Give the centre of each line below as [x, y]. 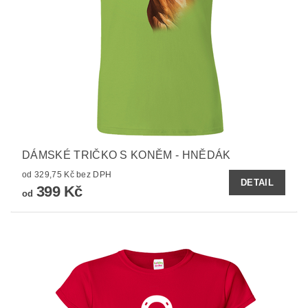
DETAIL [257, 182]
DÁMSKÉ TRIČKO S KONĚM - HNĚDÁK [126, 155]
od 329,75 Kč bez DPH [94, 174]
